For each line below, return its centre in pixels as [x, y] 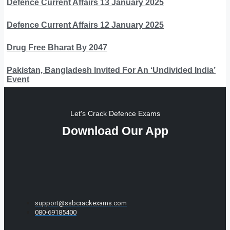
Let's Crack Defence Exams [115, 113]
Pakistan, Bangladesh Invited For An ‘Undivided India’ [111, 70]
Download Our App [115, 131]
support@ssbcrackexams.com [81, 203]
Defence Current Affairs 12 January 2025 [85, 25]
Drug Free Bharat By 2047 [57, 47]
